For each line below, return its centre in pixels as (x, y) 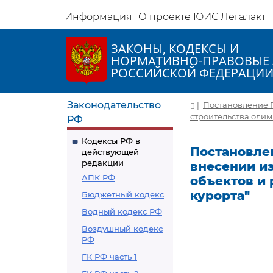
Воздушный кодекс (122, 229)
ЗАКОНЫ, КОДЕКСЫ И (175, 48)
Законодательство (114, 105)
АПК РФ (98, 177)
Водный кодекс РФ (122, 211)
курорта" (220, 196)
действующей (110, 152)
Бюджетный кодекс (123, 194)
